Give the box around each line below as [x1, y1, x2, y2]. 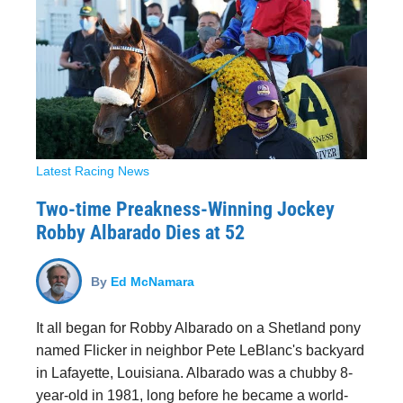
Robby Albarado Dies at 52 [36, 221, 245, 244]
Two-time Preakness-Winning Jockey [36, 198, 335, 220]
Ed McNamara [111, 273, 194, 288]
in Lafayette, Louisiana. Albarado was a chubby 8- [36, 365, 353, 381]
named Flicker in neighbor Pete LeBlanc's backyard [36, 343, 364, 358]
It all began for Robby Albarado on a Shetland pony [36, 320, 361, 336]
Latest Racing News [36, 164, 149, 178]
